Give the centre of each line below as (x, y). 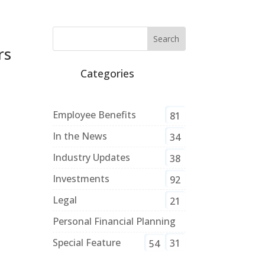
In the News (80, 136)
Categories (108, 74)
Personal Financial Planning (114, 221)
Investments (81, 178)
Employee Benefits (95, 114)
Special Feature (87, 242)
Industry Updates (92, 157)
